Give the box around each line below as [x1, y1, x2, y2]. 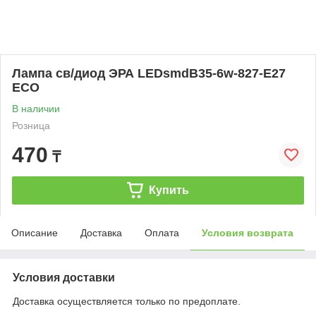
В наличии [12, 102, 60, 114]
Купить [148, 183, 189, 196]
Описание [11, 226, 58, 238]
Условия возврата [202, 226, 293, 238]
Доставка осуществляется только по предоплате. [13, 295, 241, 307]
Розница [12, 119, 50, 131]
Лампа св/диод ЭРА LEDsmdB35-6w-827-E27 [12, 66, 286, 80]
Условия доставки [13, 271, 115, 284]
